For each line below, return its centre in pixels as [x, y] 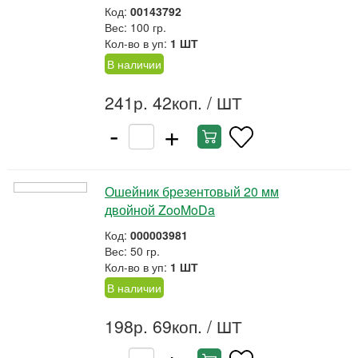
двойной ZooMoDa [160, 210]
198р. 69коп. [153, 326]
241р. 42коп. [153, 102]
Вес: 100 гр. [135, 27]
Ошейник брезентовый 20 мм [192, 191]
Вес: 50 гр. [132, 251]
